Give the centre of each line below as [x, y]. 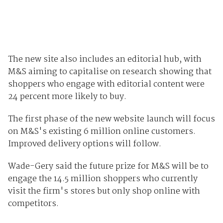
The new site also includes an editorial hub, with [105, 59]
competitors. [33, 204]
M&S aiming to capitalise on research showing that [110, 72]
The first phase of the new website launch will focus [111, 119]
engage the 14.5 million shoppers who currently [103, 179]
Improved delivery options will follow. [84, 144]
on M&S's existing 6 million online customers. [102, 131]
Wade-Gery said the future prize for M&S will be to [108, 166]
